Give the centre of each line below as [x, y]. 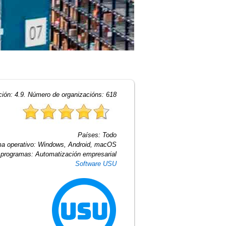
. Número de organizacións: [65, 95]
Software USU [96, 164]
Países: [90, 135]
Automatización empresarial [76, 154]
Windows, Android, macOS [77, 145]
